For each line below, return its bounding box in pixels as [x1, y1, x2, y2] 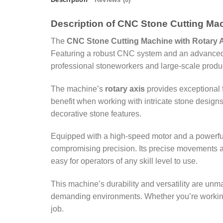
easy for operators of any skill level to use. [51, 157, 198, 166]
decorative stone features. [51, 109, 141, 118]
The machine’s [51, 84, 105, 93]
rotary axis [105, 84, 145, 93]
